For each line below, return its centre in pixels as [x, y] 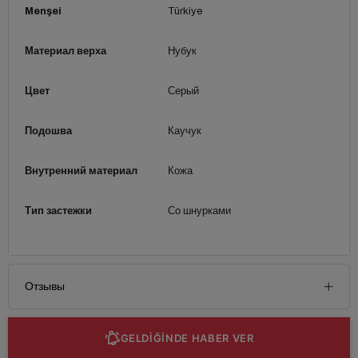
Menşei [43, 11]
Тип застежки [58, 211]
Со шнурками [199, 211]
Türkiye [185, 11]
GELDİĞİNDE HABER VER [187, 338]
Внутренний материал [81, 171]
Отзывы [45, 286]
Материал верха [66, 51]
